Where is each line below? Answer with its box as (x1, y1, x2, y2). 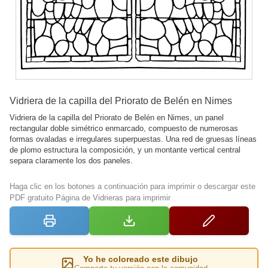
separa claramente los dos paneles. (10, 156, 133, 165)
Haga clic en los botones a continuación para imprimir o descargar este (10, 181, 255, 191)
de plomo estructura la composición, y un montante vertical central (10, 145, 240, 154)
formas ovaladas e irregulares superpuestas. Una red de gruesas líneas (10, 134, 257, 144)
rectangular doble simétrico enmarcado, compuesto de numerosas (10, 123, 238, 133)
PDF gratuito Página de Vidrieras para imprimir (10, 193, 170, 202)
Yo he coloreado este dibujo (83, 254, 198, 264)
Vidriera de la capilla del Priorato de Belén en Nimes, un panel (10, 112, 224, 122)
